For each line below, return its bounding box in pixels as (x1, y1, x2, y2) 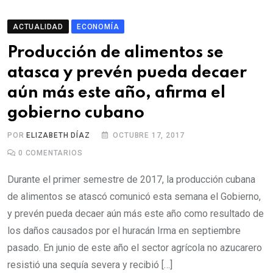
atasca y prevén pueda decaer (7, 65, 247, 82)
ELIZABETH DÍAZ (26, 131, 90, 140)
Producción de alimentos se (7, 44, 224, 62)
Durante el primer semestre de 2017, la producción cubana (7, 174, 255, 186)
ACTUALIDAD (13, 23, 63, 32)
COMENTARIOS (23, 149, 83, 158)
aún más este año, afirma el (7, 85, 225, 102)
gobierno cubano (7, 105, 144, 122)
